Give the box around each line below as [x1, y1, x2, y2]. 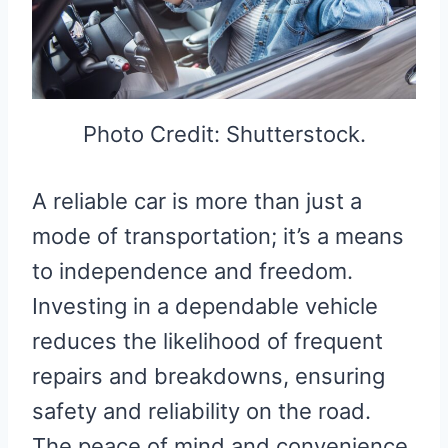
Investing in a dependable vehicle [32, 293, 378, 320]
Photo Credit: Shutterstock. [82, 121, 366, 148]
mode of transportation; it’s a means [32, 223, 404, 250]
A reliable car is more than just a [32, 188, 362, 215]
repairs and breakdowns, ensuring [32, 363, 385, 390]
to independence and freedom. [32, 258, 353, 285]
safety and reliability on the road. [32, 398, 371, 425]
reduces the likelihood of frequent [32, 328, 383, 355]
